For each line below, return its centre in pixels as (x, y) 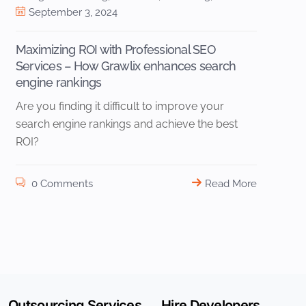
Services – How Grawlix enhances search (126, 66)
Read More (231, 184)
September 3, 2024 (73, 13)
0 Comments (60, 184)
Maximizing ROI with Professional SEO (115, 50)
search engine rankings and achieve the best (126, 124)
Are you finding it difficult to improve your (120, 107)
